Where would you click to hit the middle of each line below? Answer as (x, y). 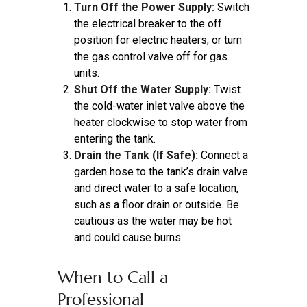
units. (87, 73)
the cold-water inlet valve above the (159, 106)
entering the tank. (115, 139)
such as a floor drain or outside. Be (157, 205)
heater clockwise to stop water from (161, 123)
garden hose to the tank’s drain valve (161, 172)
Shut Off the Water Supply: (143, 90)
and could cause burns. (128, 238)
